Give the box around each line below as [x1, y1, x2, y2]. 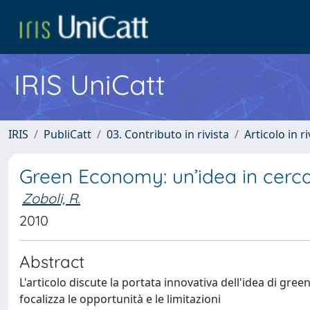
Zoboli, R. [22, 190, 80, 207]
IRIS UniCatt [14, 67, 165, 102]
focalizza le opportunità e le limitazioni [19, 291, 221, 307]
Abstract [19, 251, 84, 272]
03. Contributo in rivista [107, 127, 229, 142]
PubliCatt [44, 127, 91, 142]
